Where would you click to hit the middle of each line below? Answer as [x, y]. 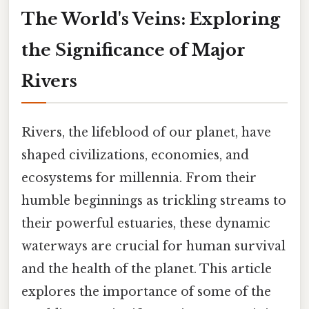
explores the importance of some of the [146, 291]
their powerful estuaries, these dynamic [146, 223]
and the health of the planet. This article [147, 269]
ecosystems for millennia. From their [139, 178]
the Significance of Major [133, 50]
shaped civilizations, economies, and [135, 155]
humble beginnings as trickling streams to [154, 200]
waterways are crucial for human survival [153, 246]
